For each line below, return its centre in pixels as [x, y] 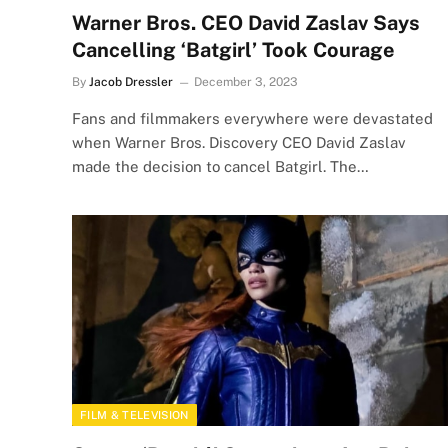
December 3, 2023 [246, 81]
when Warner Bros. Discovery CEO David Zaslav [239, 142]
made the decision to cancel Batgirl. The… [220, 166]
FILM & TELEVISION [134, 415]
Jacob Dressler [131, 81]
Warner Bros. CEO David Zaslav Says [246, 22]
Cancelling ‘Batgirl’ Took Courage [233, 49]
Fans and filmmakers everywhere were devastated [252, 118]
